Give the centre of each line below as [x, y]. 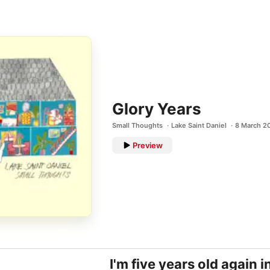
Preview [148, 145]
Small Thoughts [137, 125]
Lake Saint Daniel [199, 125]
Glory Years [157, 109]
